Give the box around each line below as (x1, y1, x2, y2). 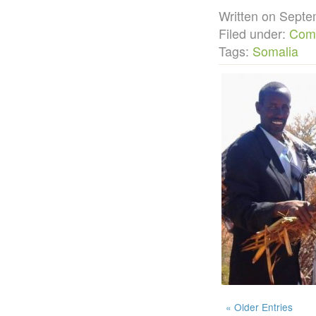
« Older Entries (226, 300, 293, 314)
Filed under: (219, 24, 289, 42)
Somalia (253, 42, 298, 60)
